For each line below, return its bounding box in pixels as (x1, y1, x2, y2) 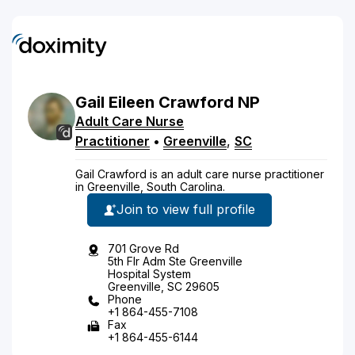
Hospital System (108, 266, 191, 281)
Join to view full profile (116, 201, 255, 217)
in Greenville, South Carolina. (75, 179, 225, 193)
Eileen (109, 92, 155, 112)
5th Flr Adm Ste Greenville (108, 254, 242, 268)
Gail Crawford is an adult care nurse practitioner (75, 166, 324, 181)
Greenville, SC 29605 (108, 279, 219, 293)
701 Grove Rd (108, 241, 179, 255)
